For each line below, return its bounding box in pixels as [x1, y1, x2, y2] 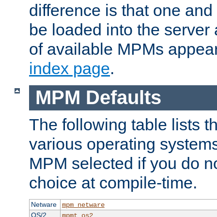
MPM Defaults [35, 87, 161, 108]
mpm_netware [62, 201, 105, 209]
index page [29, 59, 110, 77]
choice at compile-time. [29, 173, 197, 192]
